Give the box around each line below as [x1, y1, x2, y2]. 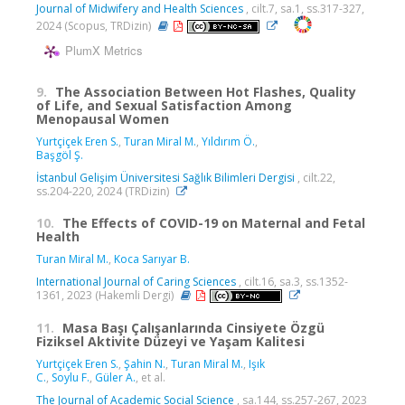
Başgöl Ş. [36, 146, 83, 163]
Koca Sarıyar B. [114, 250, 190, 267]
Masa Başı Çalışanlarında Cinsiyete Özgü [62, 319, 325, 337]
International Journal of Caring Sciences [36, 273, 236, 289]
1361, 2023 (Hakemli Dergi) [36, 287, 176, 303]
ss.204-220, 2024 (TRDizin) [36, 183, 172, 199]
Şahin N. [124, 356, 165, 372]
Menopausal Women [36, 109, 169, 127]
